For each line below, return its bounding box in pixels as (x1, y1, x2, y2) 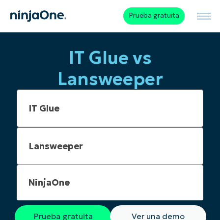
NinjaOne (28, 177, 70, 189)
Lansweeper (57, 68, 163, 90)
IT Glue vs (68, 47, 152, 69)
